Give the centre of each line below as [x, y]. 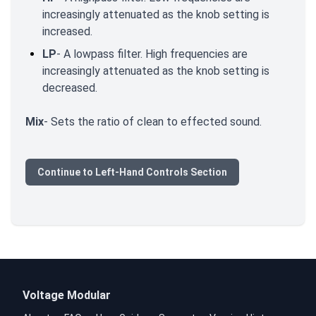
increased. [67, 31]
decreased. [70, 87]
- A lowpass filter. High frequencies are [152, 54]
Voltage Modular [67, 295]
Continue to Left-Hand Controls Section [132, 172]
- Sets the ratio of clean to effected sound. [153, 121]
